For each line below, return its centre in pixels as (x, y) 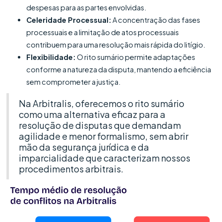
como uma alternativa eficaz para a (92, 114)
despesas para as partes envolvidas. (86, 7)
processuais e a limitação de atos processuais (103, 32)
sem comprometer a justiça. (74, 82)
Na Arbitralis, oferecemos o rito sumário (102, 103)
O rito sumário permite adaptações (136, 57)
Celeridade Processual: (69, 20)
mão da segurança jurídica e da (84, 147)
